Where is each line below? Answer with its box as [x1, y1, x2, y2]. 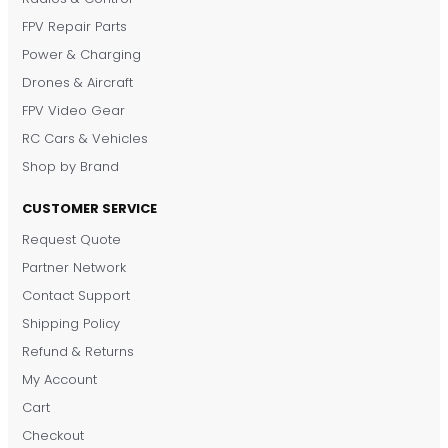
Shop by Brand [22, 157, 119, 177]
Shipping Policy [22, 314, 120, 334]
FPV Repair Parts [22, 17, 127, 37]
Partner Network [22, 258, 126, 278]
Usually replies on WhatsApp [130, 279, 289, 294]
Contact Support [22, 286, 130, 306]
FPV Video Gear [22, 101, 125, 121]
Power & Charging [22, 45, 141, 65]
